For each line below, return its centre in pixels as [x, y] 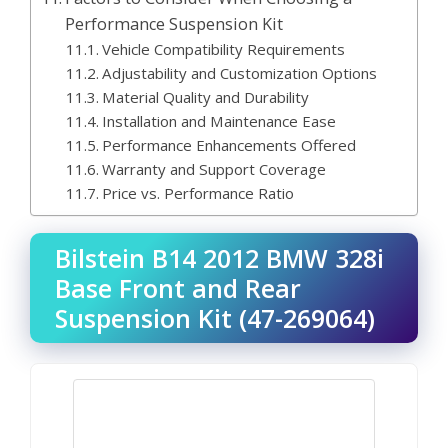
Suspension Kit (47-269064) [215, 318]
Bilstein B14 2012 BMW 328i [219, 258]
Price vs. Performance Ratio [197, 193]
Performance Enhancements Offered [228, 145]
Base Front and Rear [178, 288]
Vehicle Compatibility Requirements [223, 49]
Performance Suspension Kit [174, 24]
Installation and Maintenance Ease [218, 121]
